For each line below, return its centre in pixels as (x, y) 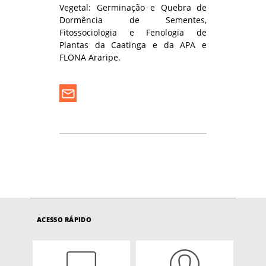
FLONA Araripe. (90, 58)
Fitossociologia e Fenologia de (133, 33)
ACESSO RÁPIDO (64, 220)
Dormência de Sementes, (133, 20)
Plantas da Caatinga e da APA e (133, 45)
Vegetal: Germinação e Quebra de (133, 8)
